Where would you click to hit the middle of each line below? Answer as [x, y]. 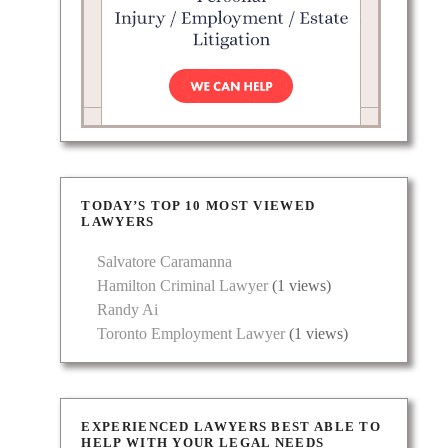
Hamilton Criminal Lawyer [183, 286]
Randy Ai [128, 310]
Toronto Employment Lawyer [191, 334]
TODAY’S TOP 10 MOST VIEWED [198, 206]
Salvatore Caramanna [165, 262]
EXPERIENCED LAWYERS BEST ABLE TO [231, 427]
